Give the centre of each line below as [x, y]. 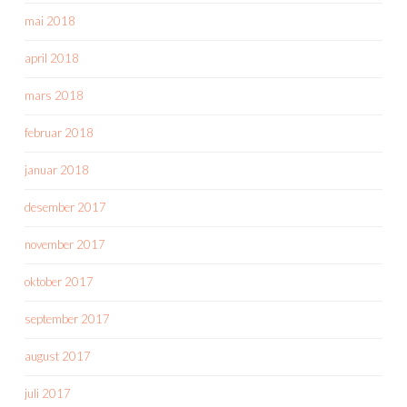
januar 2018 [57, 169]
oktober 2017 [59, 281]
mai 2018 [50, 20]
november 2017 [65, 244]
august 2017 [58, 356]
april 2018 [52, 58]
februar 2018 [59, 132]
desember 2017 [65, 207]
